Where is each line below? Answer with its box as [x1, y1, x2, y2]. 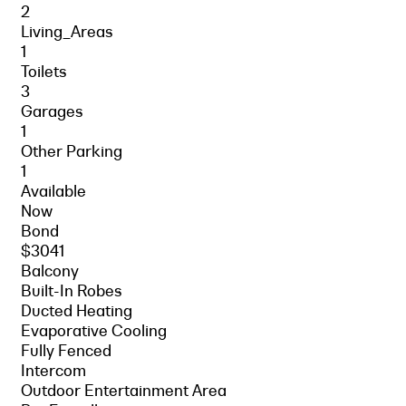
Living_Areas [21, 21, 113, 42]
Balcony [21, 260, 79, 281]
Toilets [21, 61, 67, 82]
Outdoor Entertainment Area [21, 380, 227, 401]
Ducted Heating [21, 300, 132, 321]
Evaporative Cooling [21, 320, 167, 341]
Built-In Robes [21, 280, 122, 301]
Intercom [21, 360, 86, 381]
